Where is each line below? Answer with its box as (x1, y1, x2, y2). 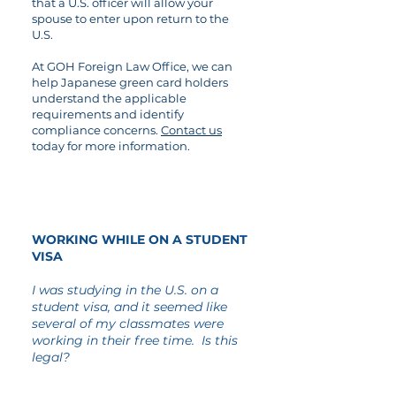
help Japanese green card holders (32, 75, 228, 89)
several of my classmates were (32, 316, 224, 331)
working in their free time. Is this (32, 332, 238, 348)
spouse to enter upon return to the (32, 11, 229, 26)
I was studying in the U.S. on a (32, 282, 218, 298)
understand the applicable (32, 91, 187, 105)
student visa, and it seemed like (32, 299, 227, 315)
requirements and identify (32, 107, 184, 121)
